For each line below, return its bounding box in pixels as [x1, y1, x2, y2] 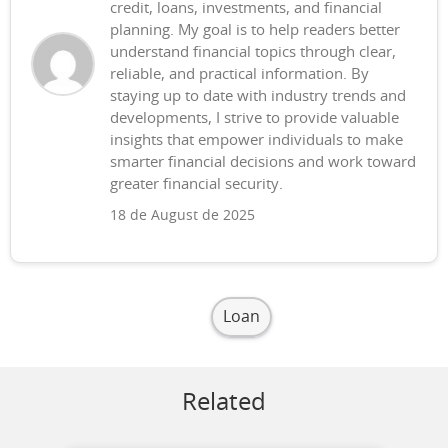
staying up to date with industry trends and [110, 89, 406, 104]
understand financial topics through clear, [110, 45, 396, 60]
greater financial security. [110, 177, 283, 192]
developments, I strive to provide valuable [110, 111, 399, 126]
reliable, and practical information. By [110, 67, 369, 82]
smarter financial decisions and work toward [110, 155, 416, 170]
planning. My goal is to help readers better [110, 23, 400, 38]
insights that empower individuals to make [110, 133, 403, 148]
